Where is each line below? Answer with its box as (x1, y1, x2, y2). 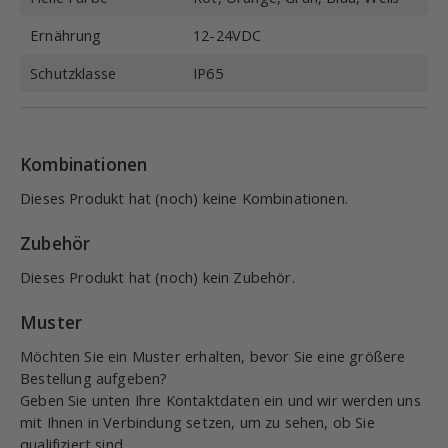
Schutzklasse (30, 63, 117, 83)
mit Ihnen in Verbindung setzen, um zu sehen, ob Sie (20, 412, 375, 432)
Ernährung (30, 25, 102, 45)
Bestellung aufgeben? (20, 368, 168, 388)
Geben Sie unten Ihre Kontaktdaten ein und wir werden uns (20, 390, 421, 410)
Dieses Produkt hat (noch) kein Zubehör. (20, 267, 295, 287)
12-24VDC (193, 25, 262, 45)
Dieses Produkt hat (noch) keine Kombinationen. (20, 188, 348, 208)
